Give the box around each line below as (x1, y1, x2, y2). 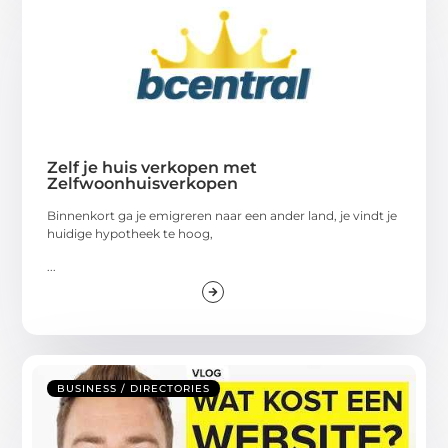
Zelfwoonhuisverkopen (47, 174, 239, 194)
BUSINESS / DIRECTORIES (57, 382, 211, 396)
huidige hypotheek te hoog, (47, 226, 214, 242)
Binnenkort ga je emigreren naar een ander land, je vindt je (47, 208, 398, 224)
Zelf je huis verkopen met (47, 158, 258, 178)
